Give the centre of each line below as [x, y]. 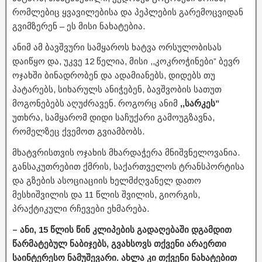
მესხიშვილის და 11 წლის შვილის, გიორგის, [106, 195]
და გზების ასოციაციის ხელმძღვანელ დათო [107, 181]
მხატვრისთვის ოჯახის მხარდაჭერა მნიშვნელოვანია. [126, 153]
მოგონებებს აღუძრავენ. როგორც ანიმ [96, 104]
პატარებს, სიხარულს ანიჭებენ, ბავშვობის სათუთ [117, 89]
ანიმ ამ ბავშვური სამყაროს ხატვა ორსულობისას [117, 47]
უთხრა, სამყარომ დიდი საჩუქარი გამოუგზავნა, [113, 118]
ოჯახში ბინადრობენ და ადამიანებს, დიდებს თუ [114, 75]
